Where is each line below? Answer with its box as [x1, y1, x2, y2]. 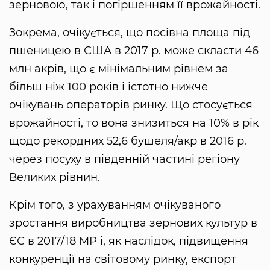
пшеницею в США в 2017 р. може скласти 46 [9, 43, 259, 57]
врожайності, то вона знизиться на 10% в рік [9, 116, 259, 130]
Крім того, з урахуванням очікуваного [9, 198, 221, 212]
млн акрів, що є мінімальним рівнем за [9, 61, 228, 75]
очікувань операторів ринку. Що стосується [9, 98, 253, 111]
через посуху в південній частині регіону [9, 152, 240, 166]
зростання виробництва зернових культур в [9, 216, 257, 230]
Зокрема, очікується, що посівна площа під [9, 25, 250, 39]
